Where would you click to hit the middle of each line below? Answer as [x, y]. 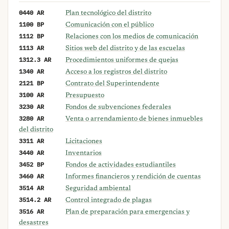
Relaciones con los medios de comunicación [132, 37]
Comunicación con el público [110, 25]
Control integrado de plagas [109, 201]
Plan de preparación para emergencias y [128, 212]
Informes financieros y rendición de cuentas [133, 177]
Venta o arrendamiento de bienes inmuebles [134, 119]
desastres [33, 223]
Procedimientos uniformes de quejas [122, 61]
